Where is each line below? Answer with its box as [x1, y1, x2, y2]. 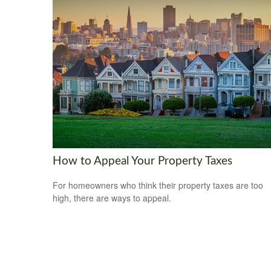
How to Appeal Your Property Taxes [53, 155, 232, 167]
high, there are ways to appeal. [53, 192, 171, 204]
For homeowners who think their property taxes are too [53, 179, 263, 192]
